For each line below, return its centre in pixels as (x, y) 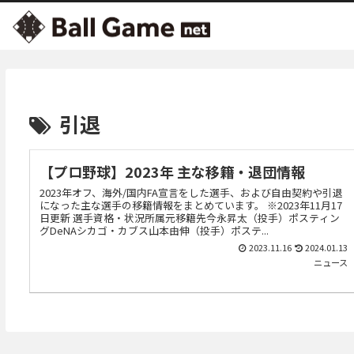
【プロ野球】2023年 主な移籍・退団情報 (173, 171)
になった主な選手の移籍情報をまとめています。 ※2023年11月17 (191, 205)
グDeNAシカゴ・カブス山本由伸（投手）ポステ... (154, 230)
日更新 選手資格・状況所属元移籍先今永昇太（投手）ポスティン (190, 217)
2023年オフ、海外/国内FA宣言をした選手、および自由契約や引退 (192, 192)
